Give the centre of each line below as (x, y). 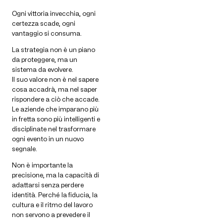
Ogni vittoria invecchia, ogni (54, 14)
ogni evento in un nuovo (48, 139)
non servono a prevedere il (51, 215)
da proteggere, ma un (45, 60)
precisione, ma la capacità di (55, 175)
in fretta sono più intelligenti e (56, 119)
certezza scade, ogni (44, 24)
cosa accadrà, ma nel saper (55, 89)
